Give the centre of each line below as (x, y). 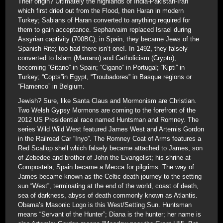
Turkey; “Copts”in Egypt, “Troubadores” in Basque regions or (105, 77)
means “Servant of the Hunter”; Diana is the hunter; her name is (110, 215)
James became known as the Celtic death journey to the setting (110, 177)
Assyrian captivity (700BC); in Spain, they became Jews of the (109, 39)
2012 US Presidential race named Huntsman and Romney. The (108, 120)
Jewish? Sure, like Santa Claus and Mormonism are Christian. (107, 101)
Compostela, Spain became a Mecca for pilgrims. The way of (106, 167)
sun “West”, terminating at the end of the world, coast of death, (108, 186)
